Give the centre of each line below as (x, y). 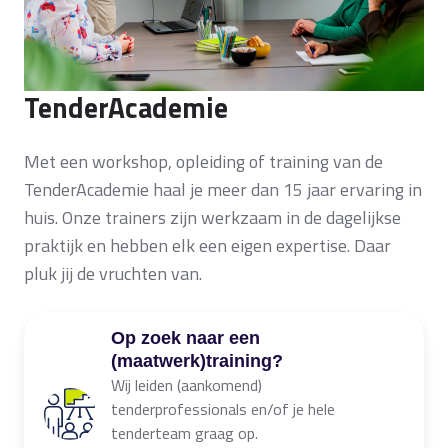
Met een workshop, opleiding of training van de (203, 161)
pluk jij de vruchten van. (113, 273)
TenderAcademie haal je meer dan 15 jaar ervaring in (223, 189)
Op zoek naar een (185, 337)
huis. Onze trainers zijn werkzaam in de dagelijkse (212, 217)
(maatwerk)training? (197, 360)
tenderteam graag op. (184, 432)
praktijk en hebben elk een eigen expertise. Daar (207, 245)
